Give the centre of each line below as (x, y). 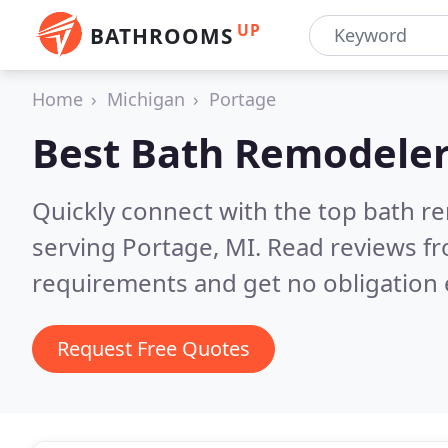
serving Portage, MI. (149, 246)
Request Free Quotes (153, 348)
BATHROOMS (161, 36)
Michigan (146, 99)
